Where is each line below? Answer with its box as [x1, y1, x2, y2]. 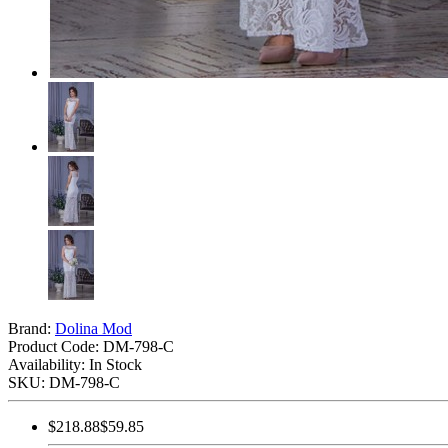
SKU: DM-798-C [8, 373, 120, 391]
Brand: [8, 319, 55, 337]
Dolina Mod [55, 319, 132, 337]
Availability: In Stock [8, 355, 142, 373]
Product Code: [8, 337, 103, 355]
